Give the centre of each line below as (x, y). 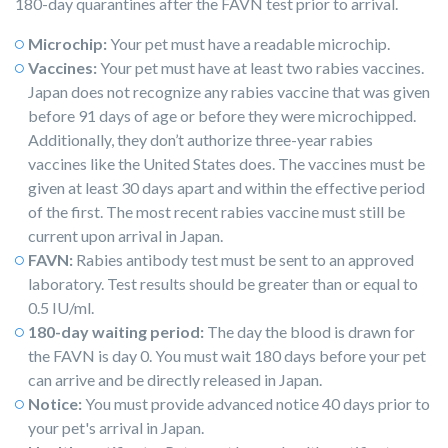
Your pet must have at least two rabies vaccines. (262, 68)
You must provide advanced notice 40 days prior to (256, 404)
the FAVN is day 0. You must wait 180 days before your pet (227, 356)
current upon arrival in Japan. (125, 236)
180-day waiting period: (116, 332)
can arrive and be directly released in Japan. (175, 380)
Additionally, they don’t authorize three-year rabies (200, 140)
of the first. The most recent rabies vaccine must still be (216, 212)
